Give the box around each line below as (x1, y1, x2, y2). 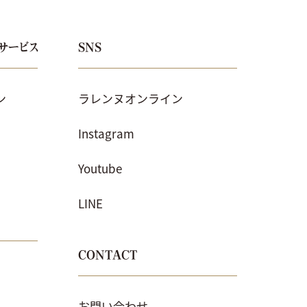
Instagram (78, 124, 134, 142)
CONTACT (78, 248, 137, 260)
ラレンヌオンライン (78, 89, 183, 107)
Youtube (78, 159, 122, 177)
